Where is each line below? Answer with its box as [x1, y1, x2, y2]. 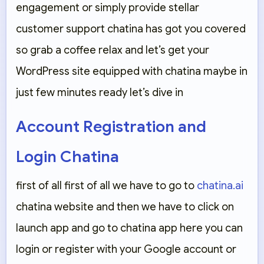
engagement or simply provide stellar [16, 1, 199, 15]
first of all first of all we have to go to [16, 179, 197, 193]
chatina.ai [197, 179, 243, 193]
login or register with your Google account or [16, 243, 236, 256]
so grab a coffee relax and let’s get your [16, 44, 209, 57]
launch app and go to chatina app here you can [16, 222, 243, 235]
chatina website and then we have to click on [16, 200, 234, 214]
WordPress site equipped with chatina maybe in [16, 65, 247, 78]
